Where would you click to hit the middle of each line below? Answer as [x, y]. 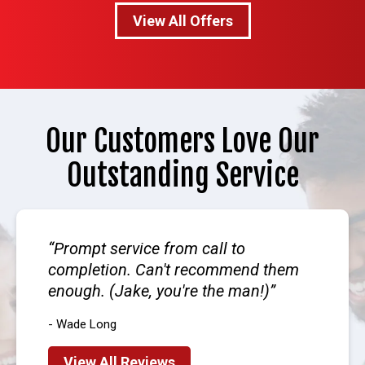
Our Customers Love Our [182, 142]
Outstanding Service [182, 176]
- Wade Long [82, 325]
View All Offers [182, 21]
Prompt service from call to [150, 249]
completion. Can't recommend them [174, 270]
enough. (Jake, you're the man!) [159, 291]
